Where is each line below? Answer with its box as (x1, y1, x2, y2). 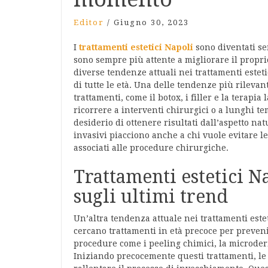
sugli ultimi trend (74, 186, 228, 207)
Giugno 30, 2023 (114, 18, 189, 27)
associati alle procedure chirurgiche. (74, 143, 229, 153)
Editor (74, 18, 104, 27)
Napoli (165, 42, 193, 52)
